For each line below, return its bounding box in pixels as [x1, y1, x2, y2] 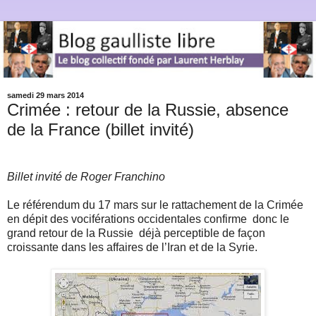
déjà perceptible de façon [139, 227, 265, 240]
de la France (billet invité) [7, 119, 194, 139]
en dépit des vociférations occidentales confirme [7, 213, 247, 226]
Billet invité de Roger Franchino [7, 171, 165, 183]
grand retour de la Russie [7, 227, 133, 240]
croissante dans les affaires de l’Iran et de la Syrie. [7, 241, 257, 254]
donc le [253, 213, 289, 226]
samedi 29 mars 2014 [7, 91, 84, 100]
